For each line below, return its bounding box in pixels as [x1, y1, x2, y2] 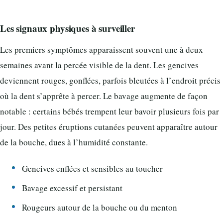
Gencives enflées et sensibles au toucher [22, 163, 163, 174]
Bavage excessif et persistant [22, 182, 122, 194]
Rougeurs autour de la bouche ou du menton [22, 202, 177, 213]
